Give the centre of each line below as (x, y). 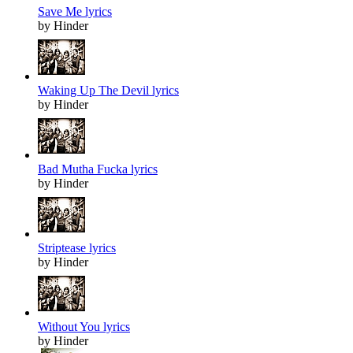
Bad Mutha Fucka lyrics (98, 169)
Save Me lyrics (75, 12)
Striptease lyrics (77, 248)
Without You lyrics (84, 327)
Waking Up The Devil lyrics (108, 91)
